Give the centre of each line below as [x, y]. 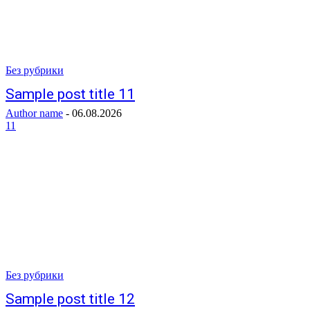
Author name [34, 113]
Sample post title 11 [70, 94]
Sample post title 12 [70, 299]
